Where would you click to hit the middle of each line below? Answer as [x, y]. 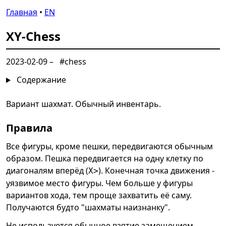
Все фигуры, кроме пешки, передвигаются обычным [109, 147]
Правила [29, 128]
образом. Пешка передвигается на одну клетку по [105, 159]
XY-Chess [33, 36]
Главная [22, 12]
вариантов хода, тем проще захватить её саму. [99, 195]
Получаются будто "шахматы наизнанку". [88, 208]
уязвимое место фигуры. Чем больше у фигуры [99, 183]
